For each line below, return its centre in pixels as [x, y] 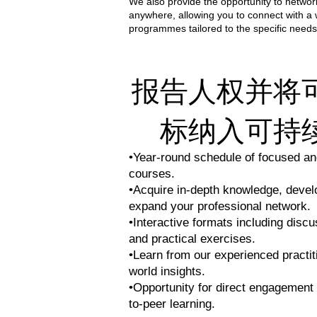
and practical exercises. [192, 239]
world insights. [167, 272]
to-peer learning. [172, 304]
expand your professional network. [220, 207]
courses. [152, 174]
